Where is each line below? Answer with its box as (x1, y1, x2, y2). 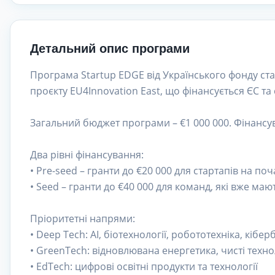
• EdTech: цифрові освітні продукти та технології (30, 260, 258, 273)
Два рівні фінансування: (30, 148, 144, 161)
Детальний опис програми (30, 42, 190, 55)
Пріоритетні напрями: (30, 212, 135, 225)
